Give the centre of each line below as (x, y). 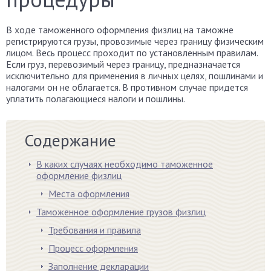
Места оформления (89, 194)
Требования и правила (95, 230)
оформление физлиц (79, 175)
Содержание (70, 140)
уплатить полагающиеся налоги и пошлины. (96, 99)
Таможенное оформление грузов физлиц (121, 212)
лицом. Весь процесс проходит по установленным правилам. (132, 53)
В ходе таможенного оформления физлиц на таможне (120, 30)
